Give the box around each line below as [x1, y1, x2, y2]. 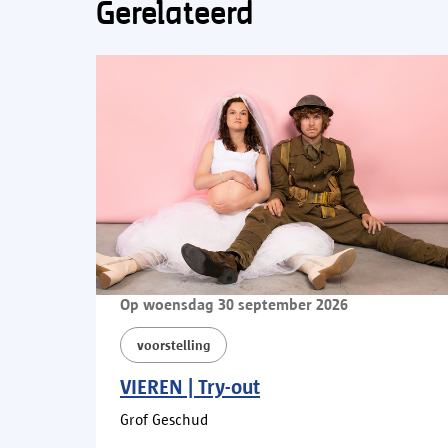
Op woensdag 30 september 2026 [120, 295, 348, 313]
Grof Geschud [120, 410, 208, 428]
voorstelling [137, 336, 210, 353]
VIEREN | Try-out [120, 374, 260, 398]
